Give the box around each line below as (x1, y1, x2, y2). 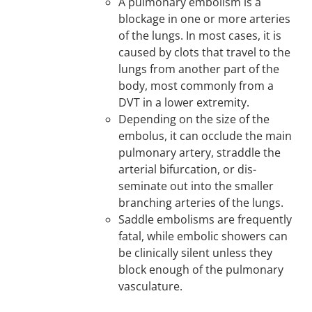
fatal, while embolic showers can (118, 228, 288, 244)
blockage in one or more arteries (118, 11, 291, 26)
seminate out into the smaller (118, 178, 274, 194)
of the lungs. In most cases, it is (118, 28, 282, 43)
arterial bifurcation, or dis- (118, 162, 257, 177)
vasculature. (118, 279, 183, 294)
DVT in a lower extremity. (118, 95, 250, 110)
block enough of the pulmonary (118, 262, 284, 277)
